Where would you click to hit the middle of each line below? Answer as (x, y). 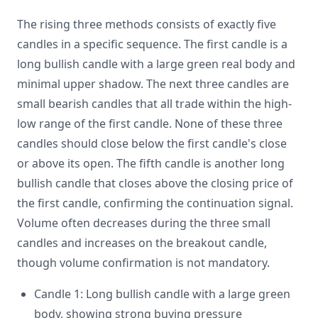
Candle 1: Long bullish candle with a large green (162, 294)
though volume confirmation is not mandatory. (143, 263)
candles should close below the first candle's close (152, 143)
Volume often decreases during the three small (144, 223)
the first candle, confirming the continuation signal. (155, 203)
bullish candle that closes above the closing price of (155, 183)
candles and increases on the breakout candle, (142, 243)
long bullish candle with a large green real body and (156, 64)
